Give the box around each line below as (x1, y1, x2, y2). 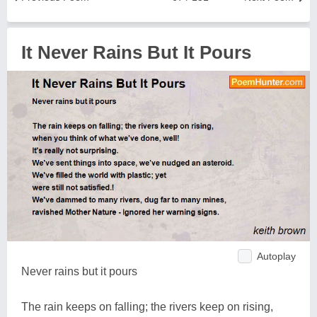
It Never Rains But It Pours (21, 42, 251, 63)
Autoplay (257, 250, 296, 262)
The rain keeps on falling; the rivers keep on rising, (21, 300, 273, 313)
